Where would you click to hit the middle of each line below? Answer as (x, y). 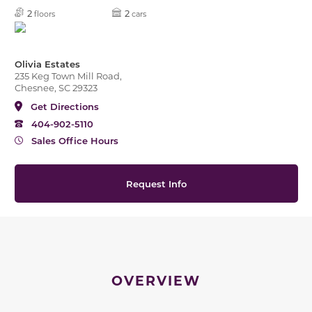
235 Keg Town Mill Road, (68, 76)
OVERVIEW (156, 281)
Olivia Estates (47, 64)
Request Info (156, 184)
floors (44, 14)
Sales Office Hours (75, 141)
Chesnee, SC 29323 (56, 88)
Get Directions (64, 107)
